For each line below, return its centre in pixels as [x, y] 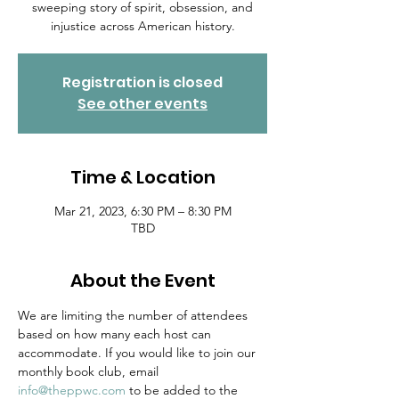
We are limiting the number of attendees [134, 315]
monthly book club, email [90, 371]
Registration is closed [142, 82]
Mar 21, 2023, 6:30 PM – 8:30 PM [142, 211]
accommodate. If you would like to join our [138, 353]
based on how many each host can [116, 334]
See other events [142, 104]
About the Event [142, 281]
